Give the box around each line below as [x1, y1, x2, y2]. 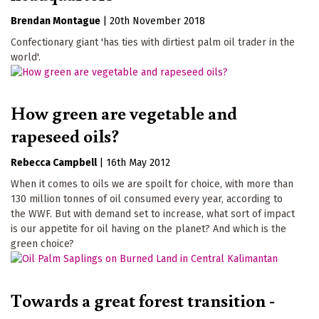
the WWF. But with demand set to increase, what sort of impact [11, 208, 295, 221]
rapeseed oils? [11, 123, 119, 148]
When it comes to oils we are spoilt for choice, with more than [11, 178, 293, 191]
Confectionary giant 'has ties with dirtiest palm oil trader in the [11, 36, 295, 48]
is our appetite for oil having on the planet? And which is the [11, 223, 286, 236]
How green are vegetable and [11, 100, 237, 125]
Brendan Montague [11, 14, 100, 27]
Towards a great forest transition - [11, 288, 275, 313]
